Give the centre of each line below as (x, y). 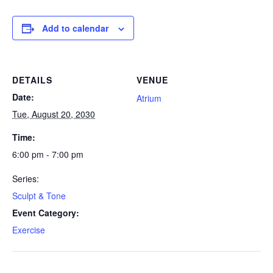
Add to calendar (75, 28)
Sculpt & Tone (39, 196)
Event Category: (46, 213)
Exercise (29, 230)
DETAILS (32, 80)
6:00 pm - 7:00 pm (48, 154)
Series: (26, 179)
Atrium (149, 98)
